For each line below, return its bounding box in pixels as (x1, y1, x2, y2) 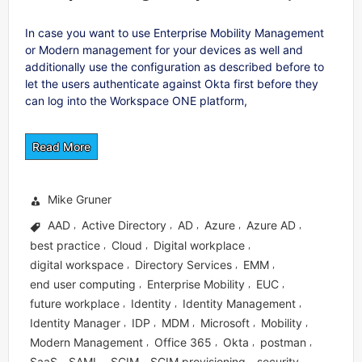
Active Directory (82, 217, 166, 231)
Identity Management (183, 296, 296, 310)
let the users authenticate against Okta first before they (25, 76, 318, 90)
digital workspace (30, 257, 124, 271)
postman (260, 335, 306, 349)
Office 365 (154, 335, 212, 349)
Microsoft (200, 315, 250, 330)
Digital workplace (154, 238, 245, 252)
